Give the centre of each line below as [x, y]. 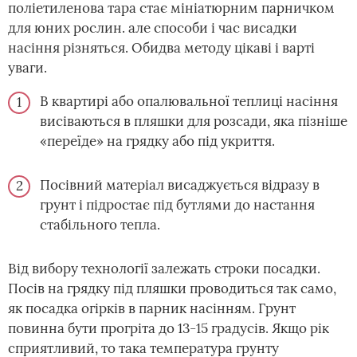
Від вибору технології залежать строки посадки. [164, 268]
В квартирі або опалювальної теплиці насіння [189, 101]
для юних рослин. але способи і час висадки [153, 27]
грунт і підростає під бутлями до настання [177, 204]
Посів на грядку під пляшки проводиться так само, [172, 288]
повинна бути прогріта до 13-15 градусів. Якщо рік [169, 328]
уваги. [27, 67]
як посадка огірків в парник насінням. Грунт [152, 308]
